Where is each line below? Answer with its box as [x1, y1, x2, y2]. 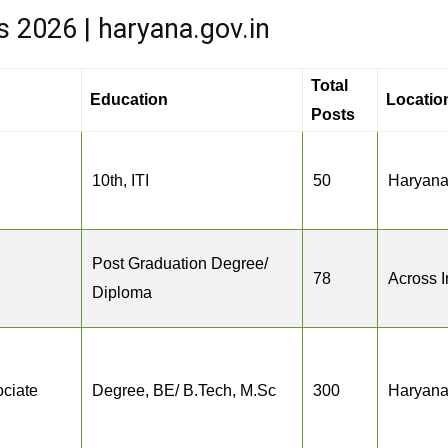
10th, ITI [92, 172, 149, 189]
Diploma [92, 284, 152, 301]
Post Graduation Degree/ [92, 255, 268, 272]
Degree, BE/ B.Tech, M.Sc [92, 382, 276, 399]
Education [90, 91, 168, 108]
